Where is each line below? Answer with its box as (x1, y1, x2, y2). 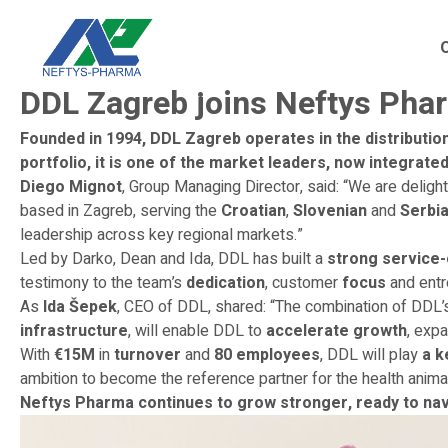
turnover (114, 343, 181, 367)
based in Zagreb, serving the (20, 199, 221, 223)
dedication (186, 271, 265, 295)
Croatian (221, 199, 286, 223)
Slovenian (293, 199, 367, 223)
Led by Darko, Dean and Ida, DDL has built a (20, 247, 327, 271)
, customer (265, 271, 342, 295)
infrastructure (20, 319, 128, 343)
